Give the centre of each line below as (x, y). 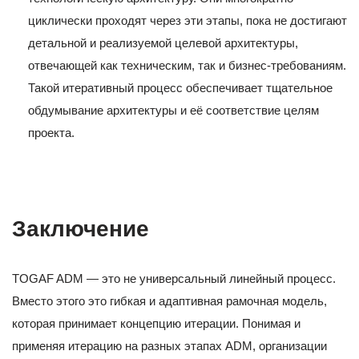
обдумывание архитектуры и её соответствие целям (173, 111)
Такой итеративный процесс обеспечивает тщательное (180, 88)
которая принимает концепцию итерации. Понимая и (156, 324)
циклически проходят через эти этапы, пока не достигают (188, 21)
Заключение (81, 229)
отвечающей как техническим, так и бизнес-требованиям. (187, 66)
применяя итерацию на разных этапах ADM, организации (169, 346)
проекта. (51, 133)
